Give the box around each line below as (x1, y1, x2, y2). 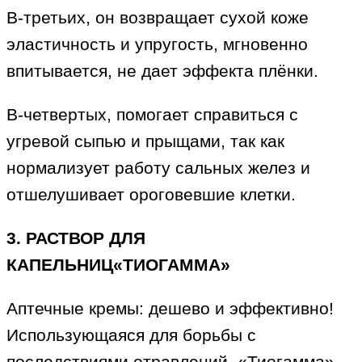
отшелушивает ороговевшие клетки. (6, 185, 296, 204)
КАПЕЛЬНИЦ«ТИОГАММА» (6, 255, 230, 275)
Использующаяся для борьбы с (6, 326, 256, 345)
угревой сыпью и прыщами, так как (6, 132, 284, 151)
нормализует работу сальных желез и (6, 158, 310, 178)
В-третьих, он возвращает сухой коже (6, 8, 309, 27)
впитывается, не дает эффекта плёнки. (6, 61, 318, 81)
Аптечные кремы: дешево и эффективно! (6, 299, 334, 318)
